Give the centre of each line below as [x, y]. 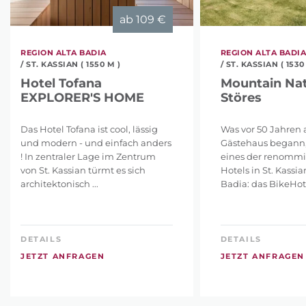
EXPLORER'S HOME [82, 97]
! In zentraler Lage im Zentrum [88, 156]
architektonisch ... [59, 183]
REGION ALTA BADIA [64, 52]
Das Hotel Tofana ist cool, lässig [89, 129]
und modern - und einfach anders [96, 142]
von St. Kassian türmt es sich [83, 170]
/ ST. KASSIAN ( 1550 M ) [70, 64]
